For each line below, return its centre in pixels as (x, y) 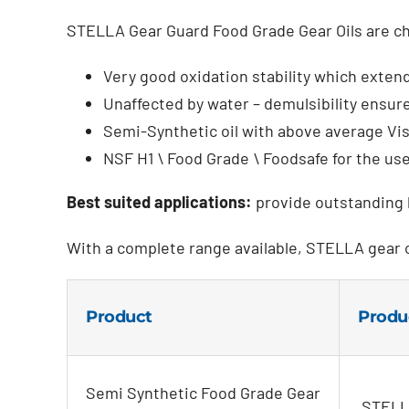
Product (119, 316)
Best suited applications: (159, 201)
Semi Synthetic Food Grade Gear (203, 392)
